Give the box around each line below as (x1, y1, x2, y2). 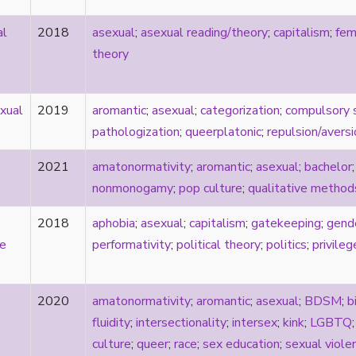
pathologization (92, 122, 180, 141)
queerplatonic (185, 122, 261, 141)
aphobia (92, 214, 135, 232)
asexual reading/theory (141, 23, 268, 41)
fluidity (92, 313, 130, 331)
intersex (232, 313, 277, 331)
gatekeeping (251, 214, 321, 232)
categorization (200, 101, 280, 119)
